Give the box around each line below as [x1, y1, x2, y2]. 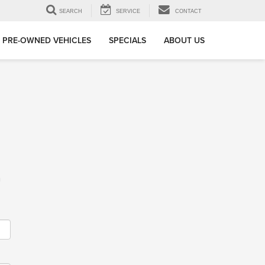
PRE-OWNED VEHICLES [2, 34, 91, 47]
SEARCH [59, 8, 82, 15]
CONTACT [175, 8, 202, 15]
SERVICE [116, 8, 140, 15]
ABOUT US [164, 34, 205, 47]
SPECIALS [109, 34, 146, 47]
